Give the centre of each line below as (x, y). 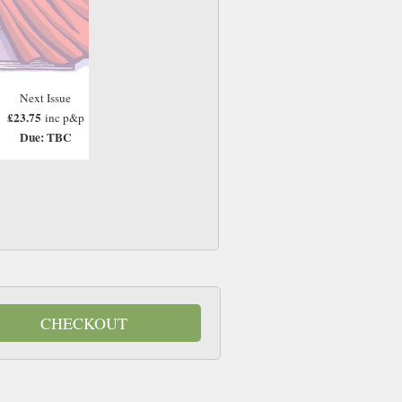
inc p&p (64, 117)
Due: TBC (45, 137)
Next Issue (46, 97)
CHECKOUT (84, 323)
